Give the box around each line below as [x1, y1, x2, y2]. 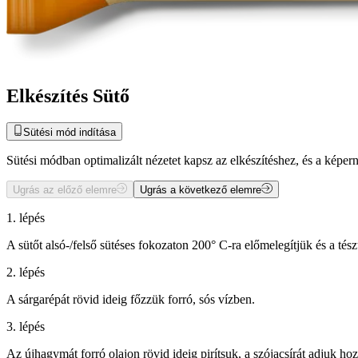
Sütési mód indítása [23, 125, 117, 138]
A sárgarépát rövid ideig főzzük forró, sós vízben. [6, 292, 255, 307]
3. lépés [6, 320, 45, 334]
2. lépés [6, 265, 45, 280]
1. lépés [6, 211, 45, 225]
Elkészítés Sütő [6, 85, 129, 106]
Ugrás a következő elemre [140, 184, 262, 197]
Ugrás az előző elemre [13, 184, 117, 197]
